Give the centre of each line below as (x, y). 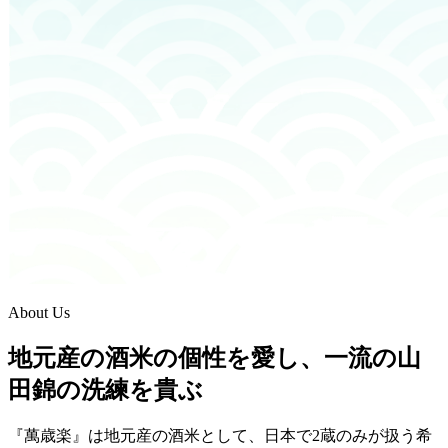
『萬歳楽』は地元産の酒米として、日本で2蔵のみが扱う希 (220, 435)
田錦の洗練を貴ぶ (105, 389)
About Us (39, 312)
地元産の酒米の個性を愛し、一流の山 (214, 357)
